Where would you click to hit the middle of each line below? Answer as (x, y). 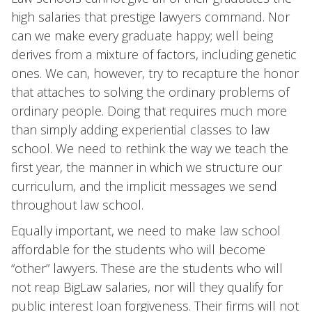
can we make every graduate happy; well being (142, 36)
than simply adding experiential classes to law (140, 130)
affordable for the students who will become (138, 249)
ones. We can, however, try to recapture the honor (155, 73)
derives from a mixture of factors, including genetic (154, 54)
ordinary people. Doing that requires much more (149, 111)
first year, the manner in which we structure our (147, 167)
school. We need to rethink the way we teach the (150, 148)
